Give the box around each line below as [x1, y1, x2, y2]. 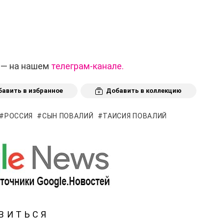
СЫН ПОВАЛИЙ [42, 112, 94, 120]
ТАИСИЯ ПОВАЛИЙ [103, 112, 167, 120]
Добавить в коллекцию [106, 86, 182, 94]
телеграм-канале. [51, 60, 124, 71]
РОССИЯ [4, 112, 33, 120]
